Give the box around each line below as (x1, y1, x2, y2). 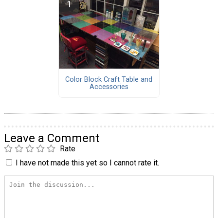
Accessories (89, 82, 128, 91)
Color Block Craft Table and (65, 75, 153, 84)
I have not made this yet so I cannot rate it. (16, 158, 159, 168)
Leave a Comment (4, 131, 99, 145)
